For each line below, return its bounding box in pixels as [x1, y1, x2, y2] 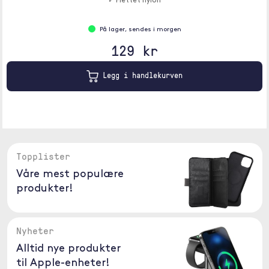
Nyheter [16, 224, 54, 237]
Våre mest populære [16, 169, 124, 180]
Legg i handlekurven [98, 70, 183, 81]
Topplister [16, 150, 70, 163]
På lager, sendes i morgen [99, 26, 181, 33]
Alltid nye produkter [16, 243, 121, 255]
